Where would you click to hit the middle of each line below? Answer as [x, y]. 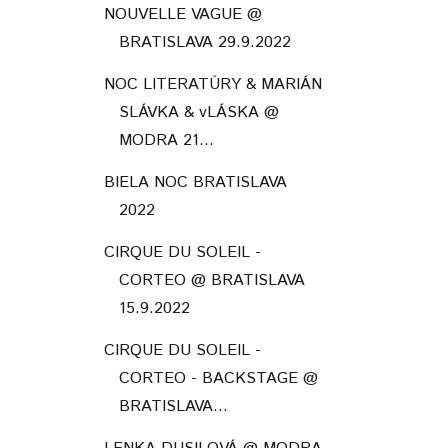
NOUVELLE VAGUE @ [182, 14]
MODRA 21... [166, 140]
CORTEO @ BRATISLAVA [211, 280]
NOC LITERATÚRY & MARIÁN [212, 84]
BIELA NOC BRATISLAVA [195, 182]
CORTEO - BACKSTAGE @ [218, 378]
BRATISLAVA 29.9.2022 [204, 42]
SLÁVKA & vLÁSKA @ [198, 112]
